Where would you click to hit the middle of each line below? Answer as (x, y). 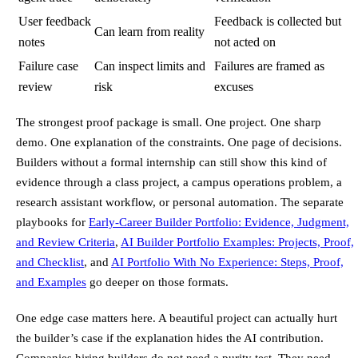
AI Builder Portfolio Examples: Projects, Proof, (237, 242)
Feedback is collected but (278, 22)
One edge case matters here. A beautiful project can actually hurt (177, 318)
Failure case (48, 66)
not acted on (245, 42)
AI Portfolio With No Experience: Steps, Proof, (227, 262)
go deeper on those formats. (157, 282)
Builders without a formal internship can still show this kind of (171, 162)
